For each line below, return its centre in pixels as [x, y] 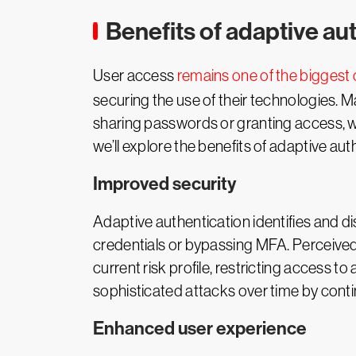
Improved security [164, 184]
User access [135, 75]
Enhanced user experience [200, 329]
